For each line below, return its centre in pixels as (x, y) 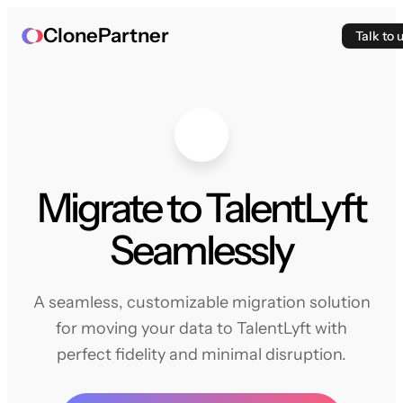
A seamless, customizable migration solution (201, 302)
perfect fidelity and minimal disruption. (201, 354)
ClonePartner (106, 36)
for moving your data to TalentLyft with (201, 328)
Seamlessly (201, 250)
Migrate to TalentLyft (201, 208)
